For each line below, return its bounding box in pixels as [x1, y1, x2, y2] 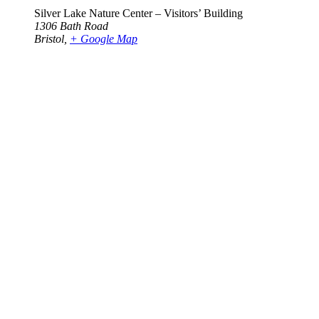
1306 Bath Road [34, 20, 108, 33]
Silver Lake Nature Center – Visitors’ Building [34, 7, 243, 20]
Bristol [34, 33, 64, 46]
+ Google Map [70, 33, 137, 46]
